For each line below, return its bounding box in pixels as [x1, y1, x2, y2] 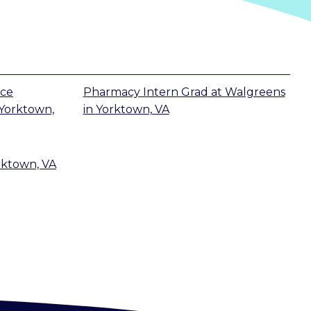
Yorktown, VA [95, 102, 169, 116]
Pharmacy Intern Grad [83, 85, 208, 99]
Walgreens [224, 85, 285, 99]
